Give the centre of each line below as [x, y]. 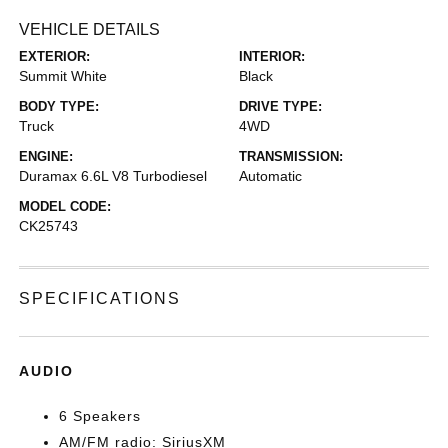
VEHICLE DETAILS [90, 29]
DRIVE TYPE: [280, 106]
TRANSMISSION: [291, 156]
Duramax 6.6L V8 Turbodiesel [113, 175]
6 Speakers [100, 415]
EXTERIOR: [55, 56]
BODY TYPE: [59, 106]
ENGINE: [46, 156]
